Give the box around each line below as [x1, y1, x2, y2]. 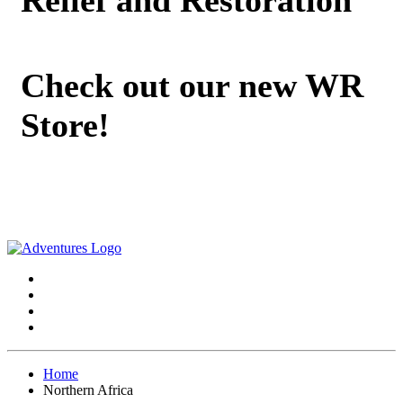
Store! [21, 105, 110, 144]
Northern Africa [43, 382, 133, 399]
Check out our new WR [21, 66, 363, 104]
